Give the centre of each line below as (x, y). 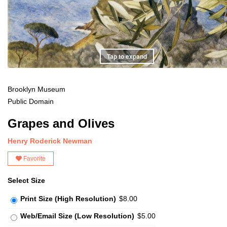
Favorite (34, 158)
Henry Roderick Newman (50, 141)
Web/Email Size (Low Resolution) (77, 216)
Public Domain (31, 101)
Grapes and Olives (61, 123)
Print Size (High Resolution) (68, 198)
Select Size (26, 180)
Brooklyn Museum (36, 89)
